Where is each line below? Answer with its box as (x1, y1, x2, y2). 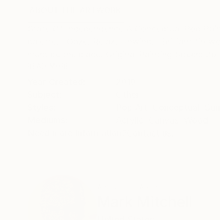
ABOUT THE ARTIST (97, 182, 165, 191)
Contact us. (126, 127, 174, 138)
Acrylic (116, 114, 143, 125)
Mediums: (27, 114, 68, 125)
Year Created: (27, 76, 85, 87)
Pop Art (116, 102, 147, 112)
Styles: (27, 102, 56, 112)
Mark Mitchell (97, 192, 192, 211)
